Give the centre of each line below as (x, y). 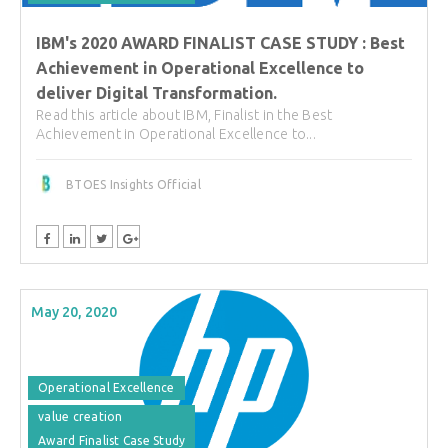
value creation (80, 416)
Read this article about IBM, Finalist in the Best (184, 115)
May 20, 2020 (74, 311)
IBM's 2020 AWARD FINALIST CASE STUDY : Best (220, 43)
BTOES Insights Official (133, 185)
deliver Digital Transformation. (156, 93)
